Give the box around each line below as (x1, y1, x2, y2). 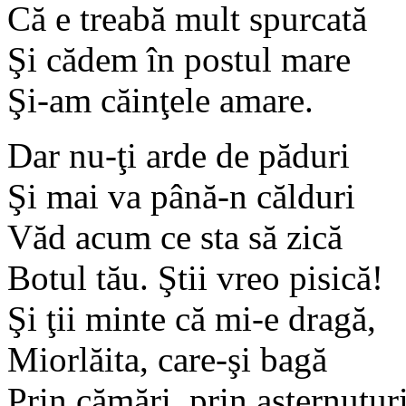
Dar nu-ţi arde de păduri (7, 135, 350, 175)
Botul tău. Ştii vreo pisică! (7, 257, 383, 297)
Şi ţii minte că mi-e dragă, (7, 298, 376, 338)
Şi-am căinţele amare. (7, 80, 314, 120)
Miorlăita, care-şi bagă (7, 339, 327, 379)
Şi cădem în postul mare (7, 39, 351, 79)
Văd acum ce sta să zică (7, 217, 343, 256)
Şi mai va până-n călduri (7, 176, 355, 216)
